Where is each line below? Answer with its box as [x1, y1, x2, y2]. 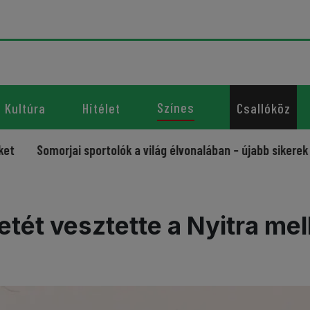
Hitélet [82, 100, 120, 117]
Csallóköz [236, 100, 291, 117]
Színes [157, 99, 195, 116]
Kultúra [4, 100, 46, 117]
